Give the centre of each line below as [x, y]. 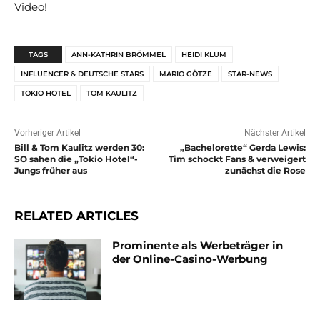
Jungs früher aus [51, 171]
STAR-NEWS [250, 74]
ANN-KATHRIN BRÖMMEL [119, 55]
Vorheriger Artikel [47, 133]
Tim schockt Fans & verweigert [237, 159]
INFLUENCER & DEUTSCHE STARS [82, 74]
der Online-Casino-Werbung [190, 259]
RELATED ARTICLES [76, 216]
